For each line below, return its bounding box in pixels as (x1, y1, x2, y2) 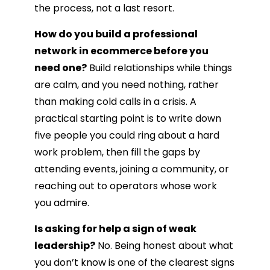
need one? (34, 60, 87, 75)
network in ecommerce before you (34, 43, 209, 58)
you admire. (34, 195, 89, 210)
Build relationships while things (87, 60, 232, 75)
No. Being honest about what (95, 238, 233, 253)
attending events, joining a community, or (34, 162, 229, 176)
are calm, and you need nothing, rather (34, 77, 219, 92)
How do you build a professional (34, 27, 198, 41)
